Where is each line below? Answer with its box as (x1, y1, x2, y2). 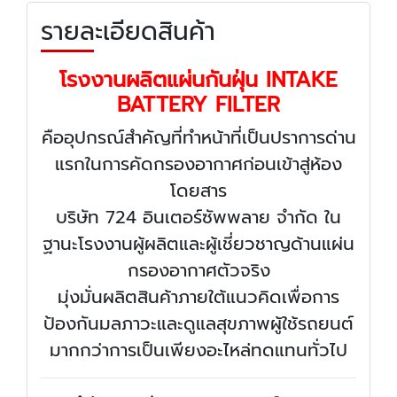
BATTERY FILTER (117, 88, 280, 121)
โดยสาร (170, 176, 227, 204)
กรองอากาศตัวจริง (127, 256, 270, 284)
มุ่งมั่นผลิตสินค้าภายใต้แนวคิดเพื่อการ (58, 283, 339, 310)
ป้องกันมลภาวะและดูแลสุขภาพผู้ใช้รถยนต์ (43, 309, 354, 337)
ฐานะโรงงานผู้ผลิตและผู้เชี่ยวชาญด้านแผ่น (43, 230, 354, 257)
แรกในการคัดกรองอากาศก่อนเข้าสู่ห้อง (55, 150, 342, 177)
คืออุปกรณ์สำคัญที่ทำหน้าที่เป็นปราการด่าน (41, 123, 356, 151)
